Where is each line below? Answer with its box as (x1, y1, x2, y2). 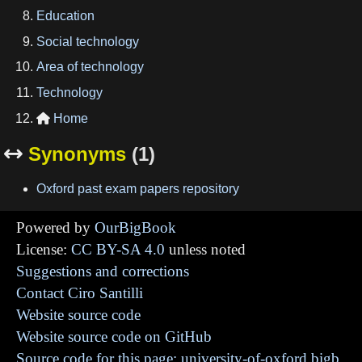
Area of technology (36, 60, 144, 74)
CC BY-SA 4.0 (71, 240, 165, 258)
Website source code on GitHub (16, 327, 212, 345)
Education (36, 9, 95, 23)
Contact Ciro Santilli (16, 284, 143, 301)
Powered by (16, 218, 95, 236)
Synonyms (23, 142, 132, 165)
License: (16, 240, 71, 258)
